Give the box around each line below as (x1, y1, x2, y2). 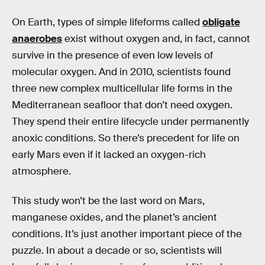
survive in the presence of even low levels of (12, 49, 213, 62)
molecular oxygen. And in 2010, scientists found (12, 66, 231, 79)
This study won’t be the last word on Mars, (12, 194, 205, 207)
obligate (202, 16, 240, 29)
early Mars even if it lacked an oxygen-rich (12, 148, 206, 161)
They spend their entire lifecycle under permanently (12, 115, 249, 128)
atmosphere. (12, 165, 71, 178)
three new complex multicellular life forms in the (12, 82, 232, 95)
